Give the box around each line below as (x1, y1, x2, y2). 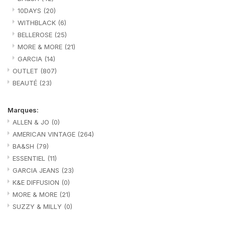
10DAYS (18, 6, 43, 15)
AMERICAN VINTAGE (13, 130, 77, 138)
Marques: (8, 105, 39, 114)
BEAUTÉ (13, 78, 39, 87)
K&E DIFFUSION (13, 178, 61, 186)
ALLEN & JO (13, 118, 51, 126)
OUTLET (13, 66, 40, 75)
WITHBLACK (18, 18, 58, 27)
